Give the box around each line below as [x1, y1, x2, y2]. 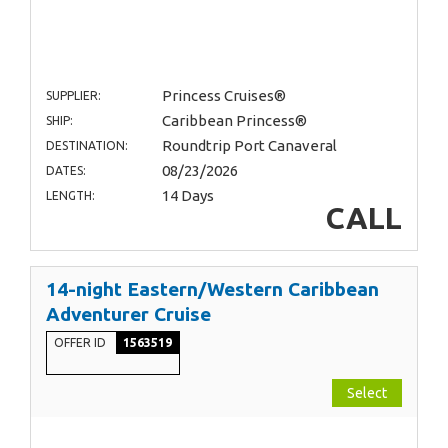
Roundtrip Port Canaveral [161, 137, 337, 155]
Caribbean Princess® [161, 112, 307, 130]
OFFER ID [54, 336, 109, 350]
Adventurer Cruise [46, 303, 211, 326]
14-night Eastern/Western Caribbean [46, 278, 379, 301]
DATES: [46, 164, 86, 178]
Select [347, 385, 387, 402]
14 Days [161, 187, 214, 205]
